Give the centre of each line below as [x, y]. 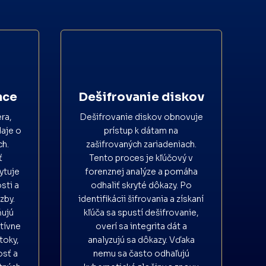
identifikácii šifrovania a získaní [141, 199]
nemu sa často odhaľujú [141, 253]
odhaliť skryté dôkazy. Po [141, 185]
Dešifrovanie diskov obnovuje [141, 117]
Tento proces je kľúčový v [141, 158]
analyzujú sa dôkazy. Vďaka [141, 240]
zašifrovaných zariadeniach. [141, 144]
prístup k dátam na [141, 130]
